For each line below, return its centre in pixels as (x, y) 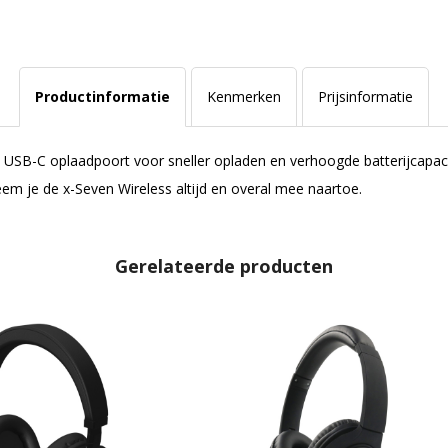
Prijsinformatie (365, 97)
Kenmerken (243, 97)
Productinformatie (102, 97)
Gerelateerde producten (224, 265)
